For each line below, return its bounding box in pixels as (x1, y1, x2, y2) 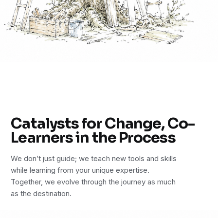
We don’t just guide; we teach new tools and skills (11, 153, 177, 163)
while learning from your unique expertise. (11, 165, 150, 175)
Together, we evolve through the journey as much (11, 177, 176, 186)
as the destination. (11, 188, 72, 198)
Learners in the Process (11, 128, 176, 147)
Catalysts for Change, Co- (11, 114, 195, 133)
